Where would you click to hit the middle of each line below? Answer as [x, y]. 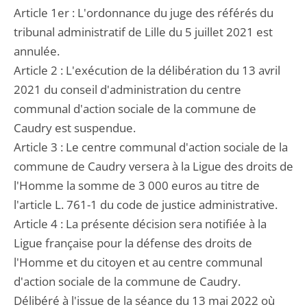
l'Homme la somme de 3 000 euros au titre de [137, 185]
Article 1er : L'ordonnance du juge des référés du [144, 13]
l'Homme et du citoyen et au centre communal [138, 262]
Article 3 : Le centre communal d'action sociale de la [151, 147]
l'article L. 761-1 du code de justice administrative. [146, 205]
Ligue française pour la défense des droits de [133, 243]
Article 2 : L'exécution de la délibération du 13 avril [147, 70]
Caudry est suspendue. [75, 128]
